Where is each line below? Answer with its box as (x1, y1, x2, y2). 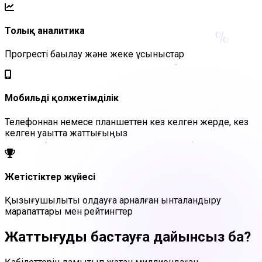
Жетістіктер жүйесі (5, 171, 95, 182)
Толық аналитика (5, 25, 85, 36)
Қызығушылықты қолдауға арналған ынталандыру (5, 195, 221, 206)
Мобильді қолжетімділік (5, 92, 119, 104)
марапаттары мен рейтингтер (5, 206, 133, 218)
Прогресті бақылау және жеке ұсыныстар (5, 49, 184, 60)
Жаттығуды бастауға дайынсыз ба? (5, 229, 251, 245)
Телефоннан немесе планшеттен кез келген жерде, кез (5, 116, 249, 127)
